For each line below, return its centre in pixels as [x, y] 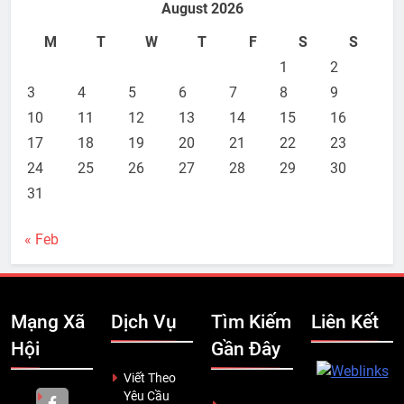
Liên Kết [345, 322]
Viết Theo [150, 378]
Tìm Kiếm [251, 322]
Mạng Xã [48, 322]
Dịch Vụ [144, 322]
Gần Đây [246, 349]
